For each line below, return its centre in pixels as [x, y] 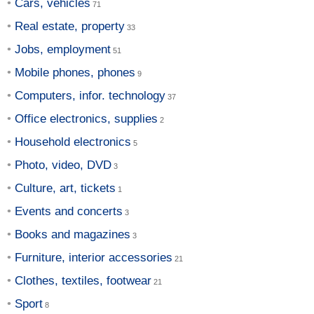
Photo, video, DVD [63, 165]
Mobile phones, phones [75, 72]
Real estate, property [70, 26]
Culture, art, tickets [65, 188]
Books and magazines [73, 234]
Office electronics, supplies [86, 118]
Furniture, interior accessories [94, 257]
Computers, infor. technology [90, 95]
